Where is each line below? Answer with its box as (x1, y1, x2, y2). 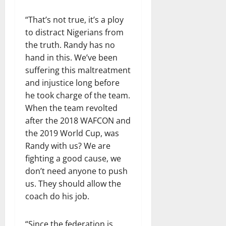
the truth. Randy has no (25, 39, 115, 50)
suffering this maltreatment (25, 65, 131, 76)
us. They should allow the (25, 178, 121, 189)
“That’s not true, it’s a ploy (25, 14, 124, 25)
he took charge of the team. (25, 90, 130, 101)
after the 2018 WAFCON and (25, 115, 131, 126)
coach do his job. (25, 191, 89, 202)
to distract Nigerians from (25, 27, 124, 38)
